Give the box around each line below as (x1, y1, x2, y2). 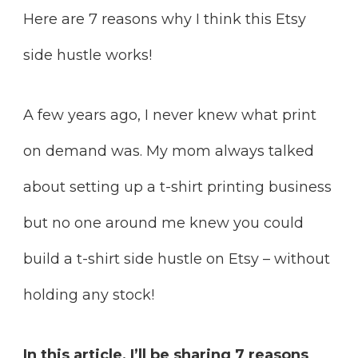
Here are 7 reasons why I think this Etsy (23, 10, 306, 28)
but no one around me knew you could (23, 213, 304, 232)
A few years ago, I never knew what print (23, 105, 316, 124)
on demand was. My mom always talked (23, 141, 314, 160)
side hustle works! (23, 46, 152, 64)
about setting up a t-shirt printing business (23, 177, 332, 196)
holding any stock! (23, 285, 154, 304)
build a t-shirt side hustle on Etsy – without (23, 249, 330, 268)
